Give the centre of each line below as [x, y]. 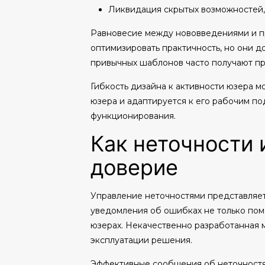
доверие [134, 168]
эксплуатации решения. [141, 240]
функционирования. [133, 116]
